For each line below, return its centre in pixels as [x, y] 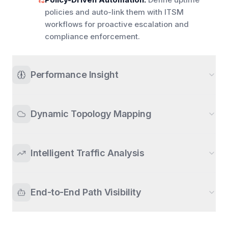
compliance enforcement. [92, 37]
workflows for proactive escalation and [117, 24]
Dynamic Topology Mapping [91, 114]
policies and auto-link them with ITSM [114, 12]
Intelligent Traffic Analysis [88, 153]
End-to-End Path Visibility [86, 192]
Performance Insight [75, 75]
